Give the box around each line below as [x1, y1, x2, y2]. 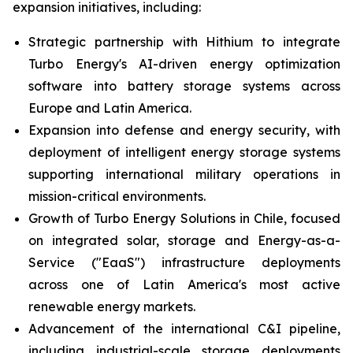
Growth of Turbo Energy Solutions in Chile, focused [28, 210, 340, 226]
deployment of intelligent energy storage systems [28, 144, 340, 160]
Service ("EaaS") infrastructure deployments [28, 255, 340, 270]
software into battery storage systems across [28, 78, 340, 94]
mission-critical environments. [28, 188, 206, 204]
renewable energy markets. [28, 299, 195, 314]
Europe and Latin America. [28, 100, 191, 116]
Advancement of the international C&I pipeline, [28, 321, 340, 336]
